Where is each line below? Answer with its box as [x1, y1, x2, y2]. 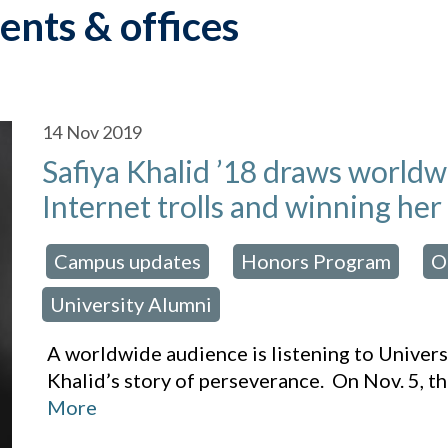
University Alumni [50, 292, 213, 316]
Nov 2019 [66, 121, 143, 143]
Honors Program [241, 249, 392, 273]
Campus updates [54, 249, 202, 273]
